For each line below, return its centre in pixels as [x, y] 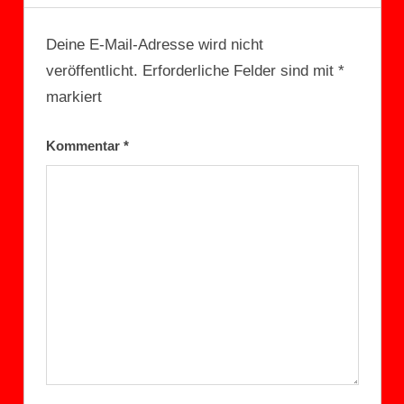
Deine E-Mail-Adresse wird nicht [154, 44]
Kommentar [84, 146]
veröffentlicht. [92, 70]
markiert [73, 96]
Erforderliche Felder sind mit [240, 70]
